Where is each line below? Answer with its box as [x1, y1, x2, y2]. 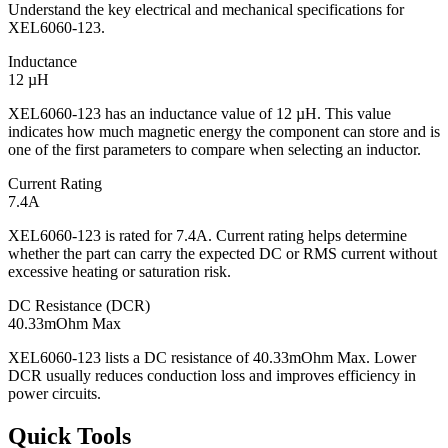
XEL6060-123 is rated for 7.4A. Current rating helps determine [8, 227, 407, 245]
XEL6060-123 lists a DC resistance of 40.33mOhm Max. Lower [8, 349, 416, 367]
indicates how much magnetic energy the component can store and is [8, 123, 440, 141]
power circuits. [8, 385, 101, 403]
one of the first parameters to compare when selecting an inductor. [8, 141, 421, 159]
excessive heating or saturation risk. [8, 263, 231, 281]
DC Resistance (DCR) [8, 297, 150, 315]
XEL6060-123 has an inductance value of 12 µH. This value [8, 105, 391, 123]
